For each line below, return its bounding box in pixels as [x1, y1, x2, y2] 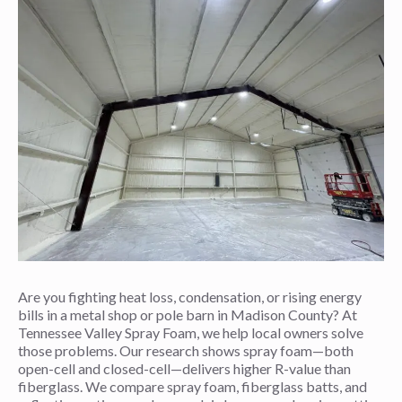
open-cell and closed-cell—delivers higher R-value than [18, 360, 351, 377]
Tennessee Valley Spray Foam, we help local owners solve [18, 324, 363, 341]
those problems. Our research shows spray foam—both [18, 342, 354, 359]
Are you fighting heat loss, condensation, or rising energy [18, 288, 362, 305]
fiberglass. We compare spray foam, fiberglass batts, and [18, 378, 367, 395]
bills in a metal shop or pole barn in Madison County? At [18, 306, 357, 323]
